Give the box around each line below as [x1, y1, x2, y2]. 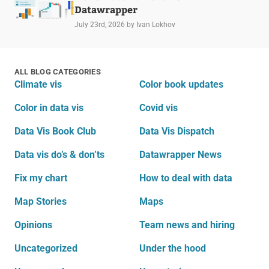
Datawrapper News [139, 149, 222, 161]
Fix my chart [14, 172, 67, 184]
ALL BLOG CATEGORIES [14, 67, 101, 77]
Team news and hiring [139, 219, 235, 231]
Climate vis [14, 79, 62, 91]
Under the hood [139, 243, 206, 255]
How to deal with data [139, 172, 232, 184]
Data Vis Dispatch [139, 125, 214, 138]
